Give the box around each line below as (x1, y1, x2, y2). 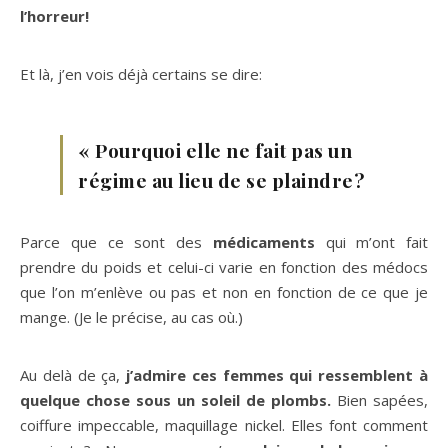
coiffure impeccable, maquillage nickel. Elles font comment (20, 415, 428, 436)
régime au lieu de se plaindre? (78, 167, 364, 194)
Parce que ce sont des (20, 232, 213, 253)
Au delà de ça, (20, 365, 121, 386)
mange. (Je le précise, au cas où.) (20, 307, 243, 328)
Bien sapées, (331, 390, 428, 411)
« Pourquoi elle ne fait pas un (78, 137, 352, 164)
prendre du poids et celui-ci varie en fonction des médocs (20, 257, 428, 278)
